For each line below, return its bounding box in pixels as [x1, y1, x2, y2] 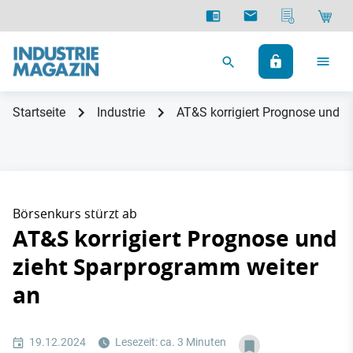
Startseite [13, 105, 65, 120]
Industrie [97, 105, 145, 120]
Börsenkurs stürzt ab [13, 205, 137, 222]
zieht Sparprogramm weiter [13, 251, 319, 282]
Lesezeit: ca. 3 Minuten [113, 336, 226, 348]
